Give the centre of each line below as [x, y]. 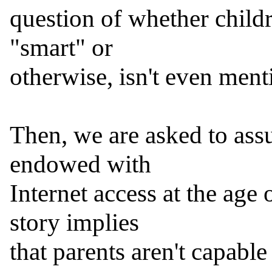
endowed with [80, 164]
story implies [74, 223]
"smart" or [61, 48]
